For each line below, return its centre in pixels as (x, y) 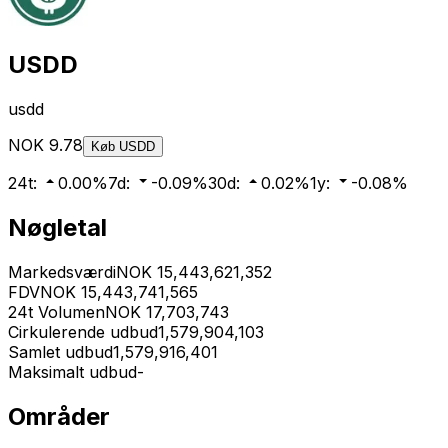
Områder (59, 416)
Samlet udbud (60, 351)
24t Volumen (56, 311)
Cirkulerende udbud (83, 331)
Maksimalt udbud (72, 371)
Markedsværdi (62, 271)
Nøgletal (57, 227)
